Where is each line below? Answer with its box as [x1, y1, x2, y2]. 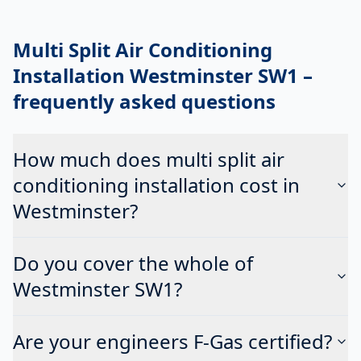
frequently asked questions [13, 87, 276, 114]
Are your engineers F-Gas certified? [13, 327, 332, 355]
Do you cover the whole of [13, 249, 253, 276]
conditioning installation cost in [13, 171, 300, 198]
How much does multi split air [13, 145, 284, 172]
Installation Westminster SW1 [13, 61, 298, 89]
